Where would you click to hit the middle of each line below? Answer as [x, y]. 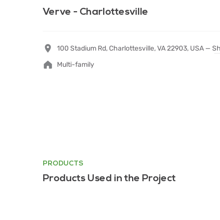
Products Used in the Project [109, 178]
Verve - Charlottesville [96, 12]
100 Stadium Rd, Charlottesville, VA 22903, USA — [135, 48]
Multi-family [76, 65]
